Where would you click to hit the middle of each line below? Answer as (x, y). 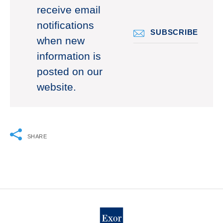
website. (56, 87)
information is (69, 56)
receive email (69, 10)
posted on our (70, 72)
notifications (65, 26)
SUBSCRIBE (174, 32)
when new (61, 41)
